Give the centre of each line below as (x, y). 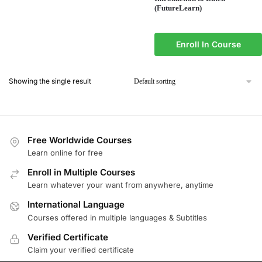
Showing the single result (50, 81)
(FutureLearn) (178, 8)
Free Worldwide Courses (80, 140)
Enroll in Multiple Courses (81, 172)
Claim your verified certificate (81, 250)
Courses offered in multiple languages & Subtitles (117, 217)
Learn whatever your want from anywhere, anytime (120, 185)
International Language (76, 205)
